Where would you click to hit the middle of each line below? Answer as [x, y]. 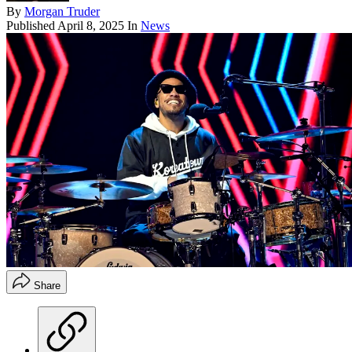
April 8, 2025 [91, 25]
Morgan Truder [62, 11]
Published [32, 25]
